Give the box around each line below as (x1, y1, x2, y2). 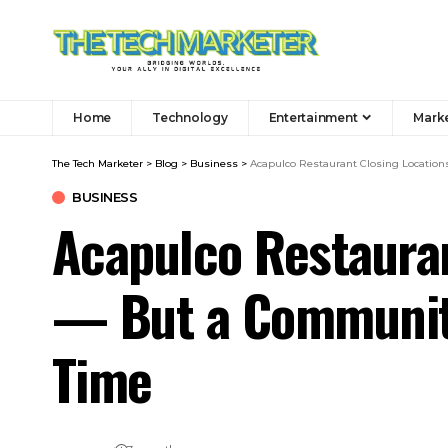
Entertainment (268, 109, 358, 125)
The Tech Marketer (52, 156, 143, 170)
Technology (152, 109, 228, 125)
